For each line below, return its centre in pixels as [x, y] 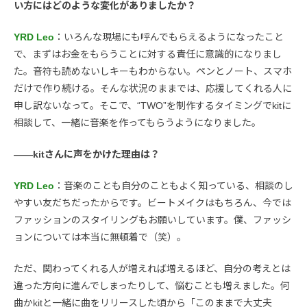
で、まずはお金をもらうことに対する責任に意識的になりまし [148, 54]
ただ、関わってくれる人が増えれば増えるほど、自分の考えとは [152, 268]
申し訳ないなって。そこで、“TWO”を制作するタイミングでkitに [152, 105]
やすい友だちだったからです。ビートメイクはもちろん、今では [152, 202]
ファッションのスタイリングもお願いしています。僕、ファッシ [152, 220]
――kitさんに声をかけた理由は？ [87, 154]
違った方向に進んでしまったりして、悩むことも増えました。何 [152, 285]
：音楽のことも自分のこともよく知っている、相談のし [174, 185]
